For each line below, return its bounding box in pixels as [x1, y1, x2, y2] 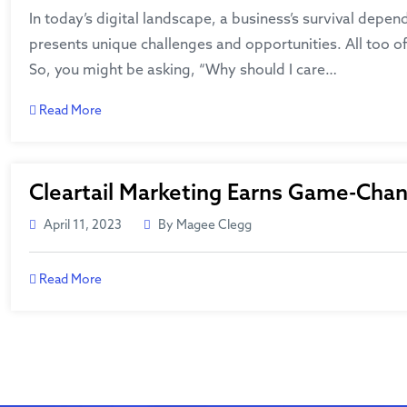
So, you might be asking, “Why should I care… [29, 62, 337, 79]
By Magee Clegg [158, 218, 252, 233]
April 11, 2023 [44, 218, 122, 233]
